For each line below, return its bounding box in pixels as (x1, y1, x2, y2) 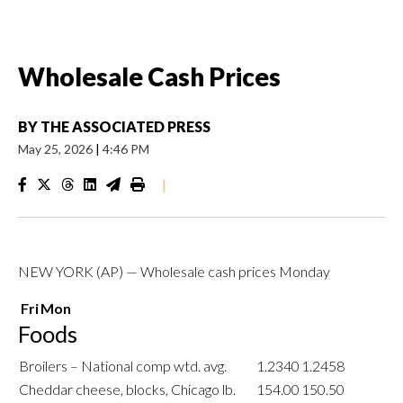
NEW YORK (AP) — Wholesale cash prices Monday (18, 263, 330, 280)
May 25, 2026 (18, 141, 95, 157)
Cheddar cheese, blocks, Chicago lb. (19, 381, 236, 398)
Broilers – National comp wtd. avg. (19, 357, 227, 374)
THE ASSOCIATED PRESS (40, 118, 210, 135)
